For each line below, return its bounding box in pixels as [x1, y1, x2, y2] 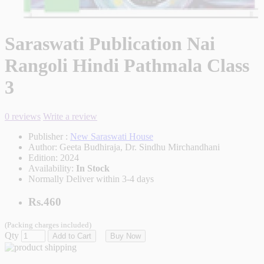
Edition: [28, 152, 60, 163]
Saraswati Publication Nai [5, 33, 215, 55]
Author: [28, 141, 60, 152]
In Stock [76, 163, 110, 173]
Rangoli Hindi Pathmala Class [5, 55, 249, 77]
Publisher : [28, 131, 70, 141]
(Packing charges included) [5, 220, 91, 230]
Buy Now [110, 232, 141, 241]
